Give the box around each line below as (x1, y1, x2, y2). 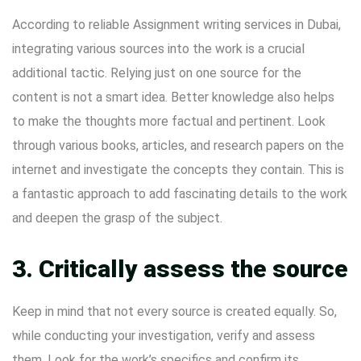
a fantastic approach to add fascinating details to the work (12, 186, 347, 201)
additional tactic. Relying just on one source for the (12, 65, 301, 81)
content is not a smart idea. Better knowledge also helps (12, 89, 334, 105)
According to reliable (12, 17, 133, 32)
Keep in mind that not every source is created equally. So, (12, 304, 337, 319)
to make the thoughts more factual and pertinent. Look (12, 114, 326, 129)
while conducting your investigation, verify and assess (12, 328, 315, 343)
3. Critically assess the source (12, 255, 348, 283)
